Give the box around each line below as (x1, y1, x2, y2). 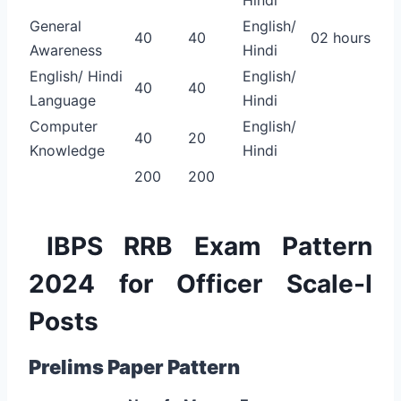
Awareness (30, 40, 102, 59)
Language (30, 90, 96, 109)
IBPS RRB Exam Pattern (46, 230, 372, 261)
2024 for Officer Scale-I (29, 268, 372, 299)
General (30, 16, 81, 35)
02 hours (311, 28, 371, 47)
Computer (30, 116, 98, 135)
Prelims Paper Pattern (29, 354, 240, 379)
